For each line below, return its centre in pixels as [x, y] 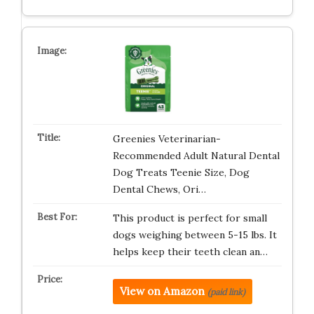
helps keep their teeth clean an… [190, 252]
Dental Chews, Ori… [159, 189]
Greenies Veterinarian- [166, 139]
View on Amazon [162, 291]
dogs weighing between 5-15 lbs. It [194, 235]
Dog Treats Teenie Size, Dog [181, 172]
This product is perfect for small [190, 218]
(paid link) [226, 292]
